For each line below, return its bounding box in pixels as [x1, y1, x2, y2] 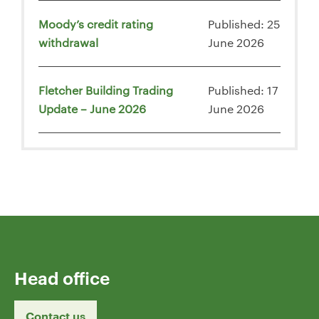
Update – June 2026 [38, 100, 146, 116]
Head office [14, 266, 110, 289]
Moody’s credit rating [38, 16, 153, 31]
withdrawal [38, 34, 98, 50]
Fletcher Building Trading [38, 82, 173, 98]
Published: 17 [208, 82, 278, 98]
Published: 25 [208, 16, 281, 31]
